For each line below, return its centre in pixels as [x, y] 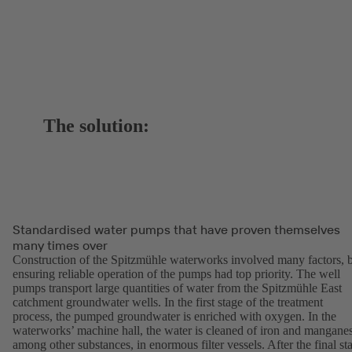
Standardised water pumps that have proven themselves [176, 230]
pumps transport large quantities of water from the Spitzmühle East [177, 288]
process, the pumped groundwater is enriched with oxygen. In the [174, 317]
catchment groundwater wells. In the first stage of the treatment [168, 302]
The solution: [97, 126]
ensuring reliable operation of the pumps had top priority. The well [176, 274]
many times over [60, 246]
